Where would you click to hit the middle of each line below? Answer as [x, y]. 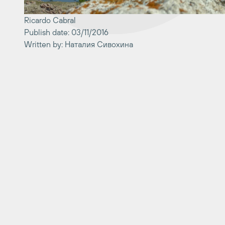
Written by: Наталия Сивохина [79, 44]
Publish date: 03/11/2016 [66, 32]
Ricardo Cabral [50, 20]
